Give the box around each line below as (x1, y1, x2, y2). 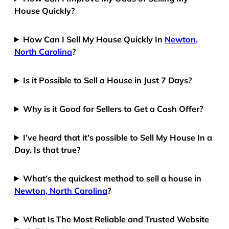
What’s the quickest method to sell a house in (23, 173, 202, 184)
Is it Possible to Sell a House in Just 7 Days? (23, 75, 193, 85)
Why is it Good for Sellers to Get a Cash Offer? (23, 103, 204, 114)
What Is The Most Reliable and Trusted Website (23, 214, 210, 224)
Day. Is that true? (14, 144, 81, 155)
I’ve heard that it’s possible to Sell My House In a (23, 132, 213, 143)
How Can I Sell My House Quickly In (23, 34, 165, 44)
